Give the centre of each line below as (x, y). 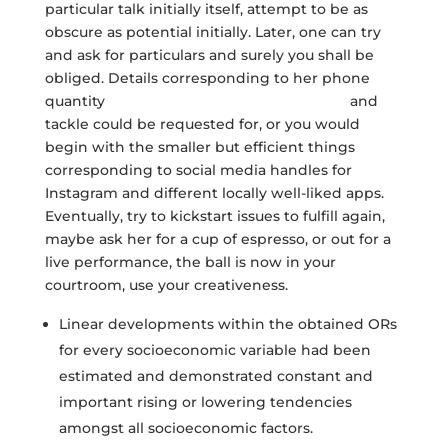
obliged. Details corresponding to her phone (207, 78)
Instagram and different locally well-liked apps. (214, 193)
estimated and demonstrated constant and (215, 376)
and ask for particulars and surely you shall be (209, 55)
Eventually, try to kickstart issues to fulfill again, (214, 216)
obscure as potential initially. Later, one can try (212, 32)
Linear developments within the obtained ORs (227, 324)
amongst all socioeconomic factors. (185, 428)
